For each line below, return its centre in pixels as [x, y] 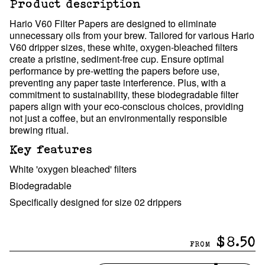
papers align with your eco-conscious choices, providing [127, 106]
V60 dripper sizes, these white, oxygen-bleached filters [124, 47]
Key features [51, 149]
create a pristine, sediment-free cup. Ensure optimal [117, 59]
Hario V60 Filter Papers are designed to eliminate [113, 24]
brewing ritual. [39, 130]
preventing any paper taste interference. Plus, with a [118, 83]
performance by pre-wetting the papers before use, [114, 71]
